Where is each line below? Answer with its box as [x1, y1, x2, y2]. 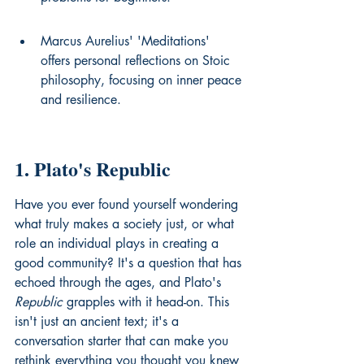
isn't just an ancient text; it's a [15, 313, 183, 330]
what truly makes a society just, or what [15, 215, 238, 232]
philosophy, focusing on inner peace [41, 71, 245, 89]
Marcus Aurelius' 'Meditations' [41, 32, 214, 50]
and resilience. [41, 91, 121, 108]
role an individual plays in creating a [15, 235, 223, 252]
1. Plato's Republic [15, 154, 171, 183]
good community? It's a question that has [15, 254, 245, 271]
